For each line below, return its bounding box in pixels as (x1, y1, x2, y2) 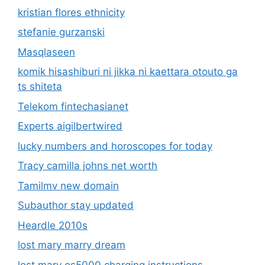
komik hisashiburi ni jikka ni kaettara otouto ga (18, 66, 238, 78)
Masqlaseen (18, 46, 75, 58)
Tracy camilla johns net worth (18, 160, 157, 172)
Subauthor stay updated (18, 199, 134, 212)
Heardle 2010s (18, 219, 88, 231)
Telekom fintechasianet (18, 100, 128, 112)
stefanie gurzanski (18, 26, 105, 38)
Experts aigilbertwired (18, 120, 122, 132)
